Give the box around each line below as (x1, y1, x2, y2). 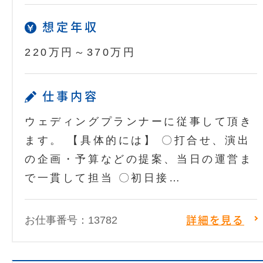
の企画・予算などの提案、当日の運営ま (25, 153, 253, 166)
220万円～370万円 (25, 46, 136, 59)
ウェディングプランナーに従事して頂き (25, 116, 253, 128)
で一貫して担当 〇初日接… (25, 172, 182, 184)
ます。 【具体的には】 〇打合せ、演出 (25, 134, 251, 147)
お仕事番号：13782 (25, 214, 117, 227)
